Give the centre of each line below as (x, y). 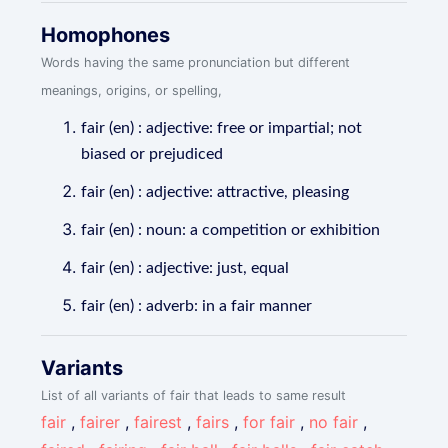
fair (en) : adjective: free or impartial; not (222, 128)
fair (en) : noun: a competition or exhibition (231, 230)
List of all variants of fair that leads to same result (194, 395)
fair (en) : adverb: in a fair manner (197, 306)
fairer (100, 422)
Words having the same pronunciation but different (196, 62)
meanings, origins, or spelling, (132, 90)
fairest (158, 422)
